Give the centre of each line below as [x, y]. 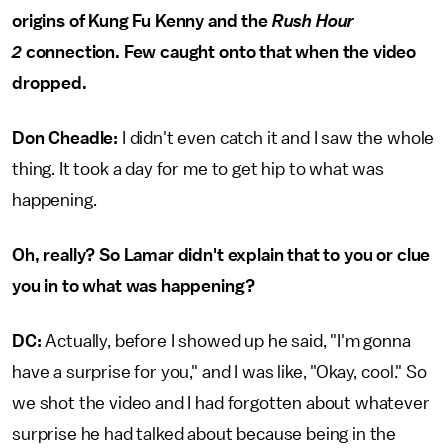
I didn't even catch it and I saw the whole [276, 138]
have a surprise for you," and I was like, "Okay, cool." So [219, 372]
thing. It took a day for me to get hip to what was [198, 169]
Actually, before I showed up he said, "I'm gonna [226, 341]
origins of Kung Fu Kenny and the [142, 21]
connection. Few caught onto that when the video [219, 52]
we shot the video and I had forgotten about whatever [221, 403]
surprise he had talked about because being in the [204, 434]
